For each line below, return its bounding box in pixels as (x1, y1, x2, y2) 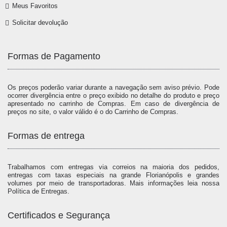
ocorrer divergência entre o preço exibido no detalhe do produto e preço (8, 91, 219, 99)
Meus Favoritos (12, 2, 58, 10)
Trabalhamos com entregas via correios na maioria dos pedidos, (8, 163, 219, 171)
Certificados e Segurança (8, 210, 110, 220)
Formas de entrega (8, 130, 85, 141)
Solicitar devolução (12, 18, 68, 26)
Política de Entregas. (8, 187, 69, 195)
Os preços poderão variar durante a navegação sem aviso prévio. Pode (8, 83, 219, 91)
